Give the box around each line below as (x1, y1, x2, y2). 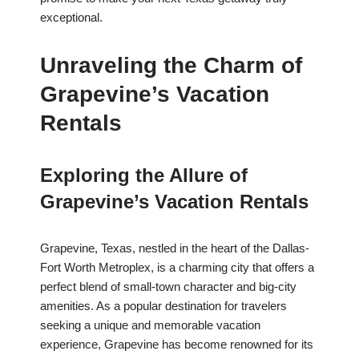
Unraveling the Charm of (40, 53, 302, 79)
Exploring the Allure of (40, 164, 248, 187)
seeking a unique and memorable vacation (40, 318, 260, 333)
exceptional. (40, 10, 103, 25)
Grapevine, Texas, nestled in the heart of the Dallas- (40, 241, 309, 256)
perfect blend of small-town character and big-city (40, 280, 296, 294)
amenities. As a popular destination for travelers (40, 299, 287, 313)
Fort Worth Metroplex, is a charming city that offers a (40, 260, 314, 275)
